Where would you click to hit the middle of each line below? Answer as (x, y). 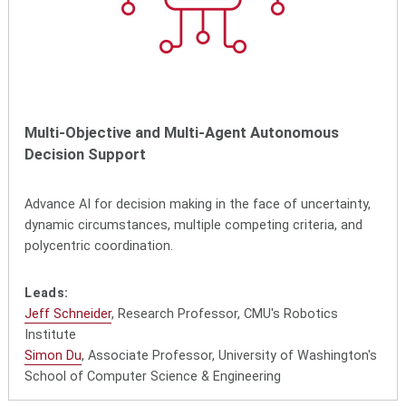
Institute (51, 335)
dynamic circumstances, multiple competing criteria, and (194, 226)
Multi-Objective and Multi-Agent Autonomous (182, 133)
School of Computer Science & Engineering (153, 377)
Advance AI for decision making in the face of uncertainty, (198, 205)
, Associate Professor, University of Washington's (230, 356)
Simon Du (53, 356)
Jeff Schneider (68, 314)
